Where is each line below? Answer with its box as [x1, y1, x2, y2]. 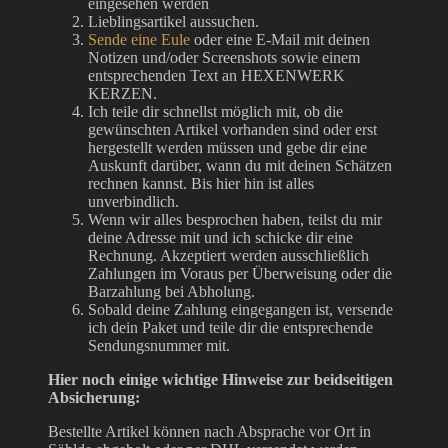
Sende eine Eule [88, 30, 190, 48]
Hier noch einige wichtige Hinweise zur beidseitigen [48, 370, 393, 388]
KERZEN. [88, 84, 157, 102]
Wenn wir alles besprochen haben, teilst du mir [88, 210, 382, 228]
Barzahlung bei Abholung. [88, 282, 255, 300]
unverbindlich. [88, 192, 179, 210]
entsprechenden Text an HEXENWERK [88, 66, 345, 84]
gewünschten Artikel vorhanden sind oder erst [88, 120, 377, 138]
